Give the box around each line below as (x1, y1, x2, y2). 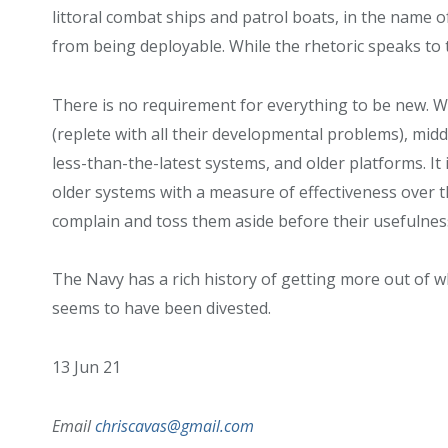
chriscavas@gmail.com (95, 414, 254, 437)
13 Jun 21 (52, 355, 121, 378)
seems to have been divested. (52, 297, 271, 320)
